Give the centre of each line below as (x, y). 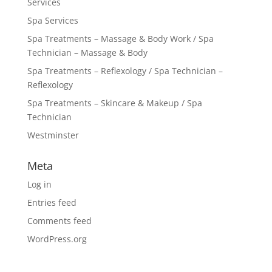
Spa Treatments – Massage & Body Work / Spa (120, 38)
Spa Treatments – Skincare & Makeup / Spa (114, 103)
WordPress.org (57, 239)
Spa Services (53, 20)
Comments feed (59, 220)
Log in (39, 184)
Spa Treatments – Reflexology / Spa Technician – (125, 70)
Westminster (53, 135)
